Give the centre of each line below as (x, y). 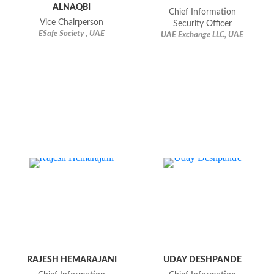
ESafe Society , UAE (72, 34)
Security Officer (202, 24)
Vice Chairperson (72, 23)
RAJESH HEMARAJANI (72, 260)
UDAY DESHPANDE (202, 260)
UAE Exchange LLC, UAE (202, 35)
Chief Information (202, 13)
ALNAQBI (72, 7)
